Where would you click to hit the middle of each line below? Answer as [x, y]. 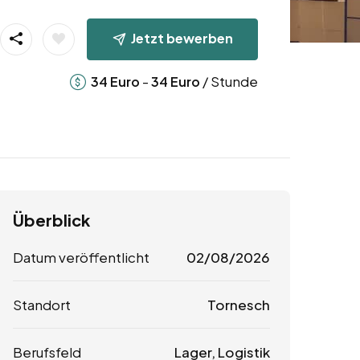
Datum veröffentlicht [81, 258]
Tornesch [238, 305]
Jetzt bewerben [182, 38]
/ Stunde [229, 81]
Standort [42, 305]
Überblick [51, 220]
